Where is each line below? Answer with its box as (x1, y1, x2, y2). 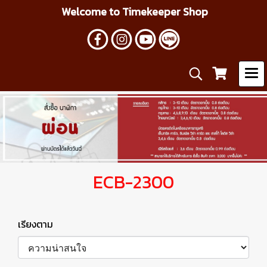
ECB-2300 (93, 168, 174, 195)
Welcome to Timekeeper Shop (59, 4, 208, 20)
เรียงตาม (18, 216, 60, 231)
